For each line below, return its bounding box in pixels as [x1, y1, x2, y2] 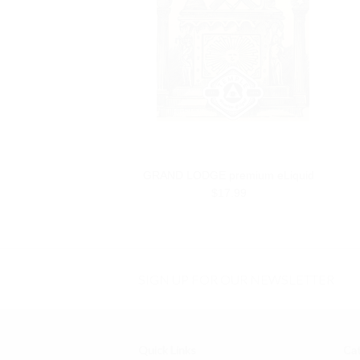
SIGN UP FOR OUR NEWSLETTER [138, 272, 334, 287]
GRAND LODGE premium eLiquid [143, 169, 314, 182]
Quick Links [138, 343, 196, 357]
